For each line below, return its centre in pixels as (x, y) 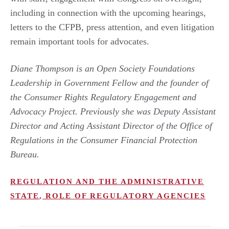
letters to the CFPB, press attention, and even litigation (112, 27)
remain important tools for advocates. (80, 41)
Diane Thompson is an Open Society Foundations (102, 68)
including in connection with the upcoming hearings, (108, 13)
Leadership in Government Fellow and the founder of (109, 83)
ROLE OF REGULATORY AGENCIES (124, 196)
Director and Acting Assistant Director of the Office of (111, 125)
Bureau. (25, 154)
